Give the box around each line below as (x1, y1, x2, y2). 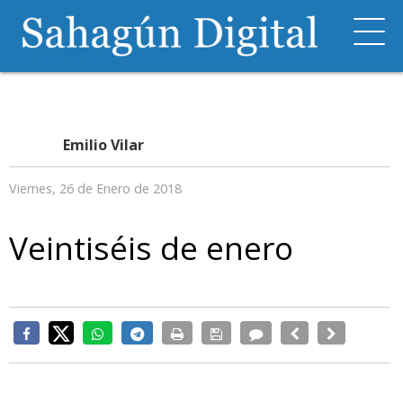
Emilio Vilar (63, 135, 144, 155)
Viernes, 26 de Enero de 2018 (9, 180, 182, 197)
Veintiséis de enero (9, 226, 293, 269)
